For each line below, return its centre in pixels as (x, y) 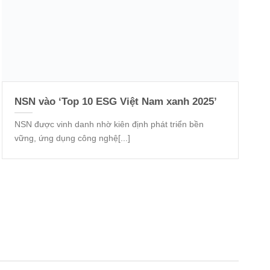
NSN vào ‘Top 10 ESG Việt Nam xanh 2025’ (115, 102)
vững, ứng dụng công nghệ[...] (72, 138)
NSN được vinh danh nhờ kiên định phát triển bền (109, 124)
